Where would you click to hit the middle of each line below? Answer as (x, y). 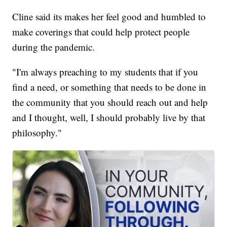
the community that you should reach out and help (110, 102)
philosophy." (37, 133)
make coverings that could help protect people (101, 32)
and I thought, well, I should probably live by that (109, 118)
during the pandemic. (54, 47)
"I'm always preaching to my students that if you (105, 72)
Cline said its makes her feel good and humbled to (109, 17)
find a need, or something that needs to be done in (109, 87)
